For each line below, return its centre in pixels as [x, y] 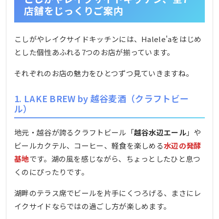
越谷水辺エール [160, 132]
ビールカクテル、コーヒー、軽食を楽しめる [89, 145]
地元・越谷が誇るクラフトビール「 [74, 132]
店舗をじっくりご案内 [74, 11]
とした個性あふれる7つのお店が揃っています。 [94, 52]
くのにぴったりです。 [52, 172]
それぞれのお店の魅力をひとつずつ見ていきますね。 [104, 73]
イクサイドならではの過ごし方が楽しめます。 [93, 206]
